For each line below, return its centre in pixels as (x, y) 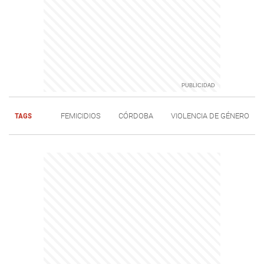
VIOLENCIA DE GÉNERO (210, 116)
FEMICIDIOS (81, 116)
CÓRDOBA (136, 116)
